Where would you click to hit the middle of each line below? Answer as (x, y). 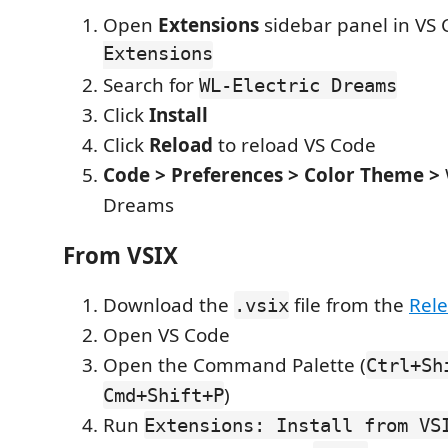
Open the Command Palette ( (234, 365)
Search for (151, 85)
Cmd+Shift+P (163, 395)
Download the (168, 305)
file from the (349, 305)
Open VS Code (166, 335)
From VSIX (120, 255)
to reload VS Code (294, 145)
